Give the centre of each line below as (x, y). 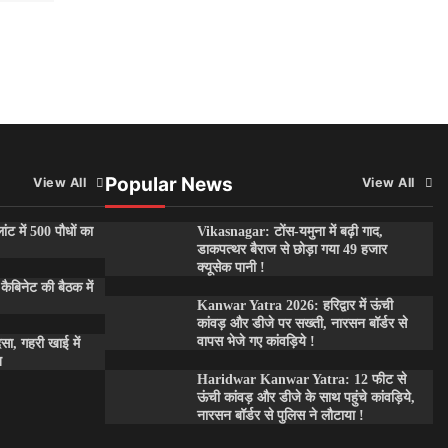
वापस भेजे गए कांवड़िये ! (255, 341)
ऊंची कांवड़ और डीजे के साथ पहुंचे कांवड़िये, (305, 397)
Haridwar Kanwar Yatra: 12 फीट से (301, 379)
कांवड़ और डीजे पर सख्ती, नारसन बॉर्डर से (301, 323)
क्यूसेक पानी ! (230, 267)
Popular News (168, 185)
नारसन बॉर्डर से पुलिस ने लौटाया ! (280, 415)
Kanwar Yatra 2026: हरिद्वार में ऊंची (294, 305)
